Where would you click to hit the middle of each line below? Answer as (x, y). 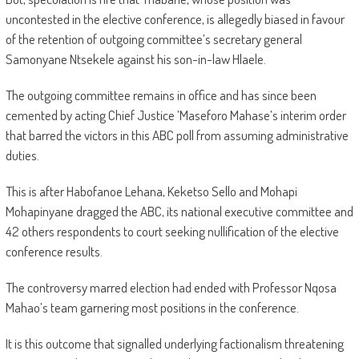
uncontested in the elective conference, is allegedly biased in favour (175, 19)
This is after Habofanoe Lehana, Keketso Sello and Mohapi (151, 192)
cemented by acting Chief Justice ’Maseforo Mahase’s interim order (175, 115)
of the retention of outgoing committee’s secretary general (153, 39)
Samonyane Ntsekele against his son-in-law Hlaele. (135, 59)
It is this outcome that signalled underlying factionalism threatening (174, 344)
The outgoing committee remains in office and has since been (161, 95)
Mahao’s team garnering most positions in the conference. (152, 308)
